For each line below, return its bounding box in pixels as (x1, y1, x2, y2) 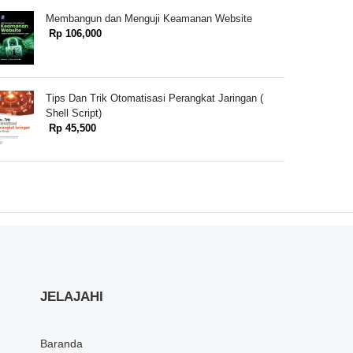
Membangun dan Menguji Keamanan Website (45, 12, 252, 24)
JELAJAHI (40, 288, 103, 304)
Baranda (40, 336, 83, 350)
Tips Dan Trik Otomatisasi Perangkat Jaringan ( (45, 92, 263, 105)
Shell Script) (45, 107, 102, 120)
